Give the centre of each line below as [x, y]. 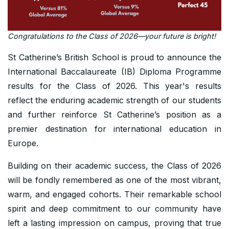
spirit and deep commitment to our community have [114, 208]
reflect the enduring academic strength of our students [114, 100]
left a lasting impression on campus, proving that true [114, 223]
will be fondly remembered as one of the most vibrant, [114, 180]
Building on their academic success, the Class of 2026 [114, 165]
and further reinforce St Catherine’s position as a [114, 114]
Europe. [24, 143]
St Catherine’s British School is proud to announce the [114, 57]
